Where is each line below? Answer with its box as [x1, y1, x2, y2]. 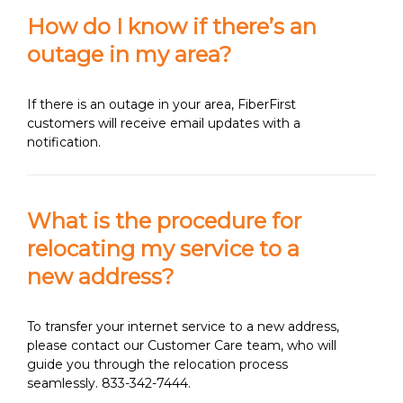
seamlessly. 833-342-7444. [27, 375, 191, 392]
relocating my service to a [27, 236, 300, 263]
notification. [27, 134, 101, 151]
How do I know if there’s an [27, 13, 317, 40]
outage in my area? [27, 41, 232, 68]
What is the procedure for [27, 208, 301, 235]
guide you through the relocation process [27, 356, 288, 373]
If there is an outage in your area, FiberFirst [27, 96, 296, 113]
